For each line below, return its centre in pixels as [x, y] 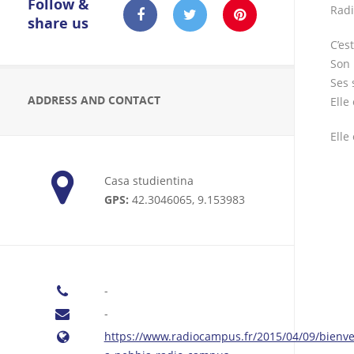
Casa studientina [149, 181]
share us [58, 23]
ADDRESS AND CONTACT [94, 100]
